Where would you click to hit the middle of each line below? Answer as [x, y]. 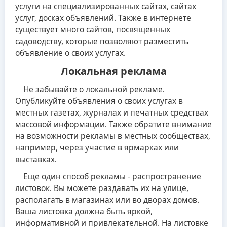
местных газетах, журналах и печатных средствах [112, 113]
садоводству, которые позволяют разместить [102, 41]
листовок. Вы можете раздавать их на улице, [102, 188]
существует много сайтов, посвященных [93, 30]
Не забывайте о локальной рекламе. [90, 89]
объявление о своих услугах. [70, 53]
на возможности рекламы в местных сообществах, [113, 136]
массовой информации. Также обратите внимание [113, 124]
